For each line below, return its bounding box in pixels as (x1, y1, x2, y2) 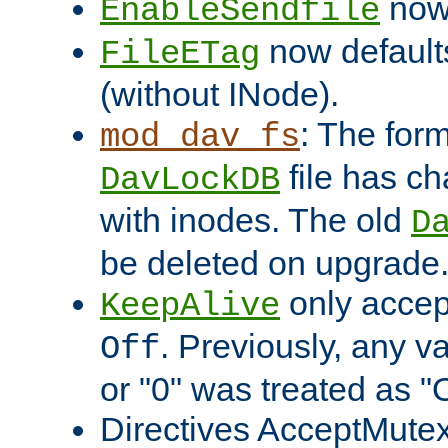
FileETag (100, 35, 260, 74)
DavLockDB (100, 161, 280, 200)
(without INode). (100, 75, 339, 114)
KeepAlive (100, 287, 280, 326)
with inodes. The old (100, 201, 411, 240)
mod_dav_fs (100, 118, 300, 157)
